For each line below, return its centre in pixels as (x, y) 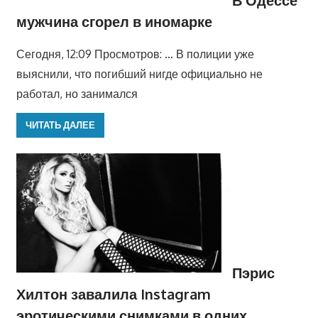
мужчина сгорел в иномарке (114, 21)
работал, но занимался (77, 93)
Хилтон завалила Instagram (113, 294)
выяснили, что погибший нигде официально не (139, 73)
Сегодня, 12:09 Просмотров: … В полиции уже (135, 54)
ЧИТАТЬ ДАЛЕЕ (60, 125)
